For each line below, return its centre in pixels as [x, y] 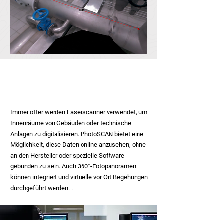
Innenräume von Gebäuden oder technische [71, 123]
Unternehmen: [39, 88]
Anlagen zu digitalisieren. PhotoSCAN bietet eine [77, 134]
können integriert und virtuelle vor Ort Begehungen [79, 177]
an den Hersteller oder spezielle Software [67, 155]
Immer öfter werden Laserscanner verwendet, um [79, 112]
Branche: [30, 75]
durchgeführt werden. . [41, 188]
